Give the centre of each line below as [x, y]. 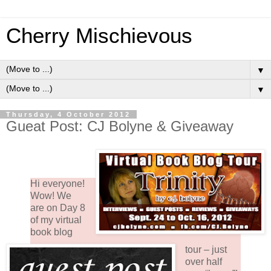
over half [203, 261]
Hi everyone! [57, 183]
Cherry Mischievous [99, 36]
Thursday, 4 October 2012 [68, 114]
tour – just [206, 249]
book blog [51, 232]
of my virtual [56, 220]
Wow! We [51, 195]
